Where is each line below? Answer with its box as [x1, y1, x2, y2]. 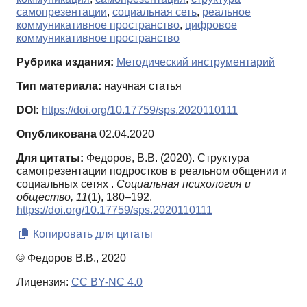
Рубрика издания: [16, 56, 114, 69]
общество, [16, 191, 73, 204]
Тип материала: [16, 80, 101, 93]
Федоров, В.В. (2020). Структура [86, 152, 249, 164]
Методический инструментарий [116, 56, 275, 69]
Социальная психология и [116, 178, 251, 191]
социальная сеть [112, 6, 197, 19]
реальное [202, 6, 251, 19]
